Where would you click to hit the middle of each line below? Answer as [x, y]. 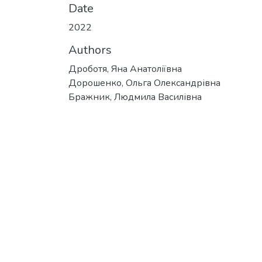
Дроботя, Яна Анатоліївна [125, 69]
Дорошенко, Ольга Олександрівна [144, 83]
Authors [90, 50]
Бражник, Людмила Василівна [135, 97]
